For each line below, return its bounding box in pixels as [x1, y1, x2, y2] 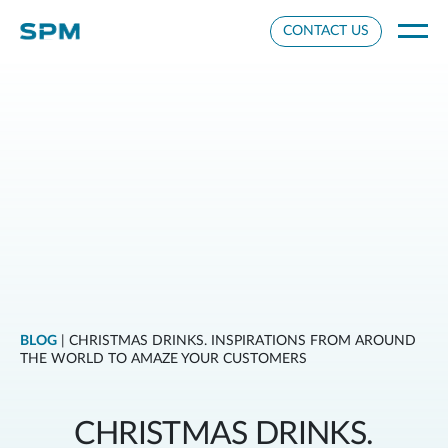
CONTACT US [283, 24, 369, 38]
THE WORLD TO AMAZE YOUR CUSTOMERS [20, 351, 307, 366]
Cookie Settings [24, 11, 101, 23]
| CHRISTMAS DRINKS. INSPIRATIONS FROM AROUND [57, 333, 416, 348]
